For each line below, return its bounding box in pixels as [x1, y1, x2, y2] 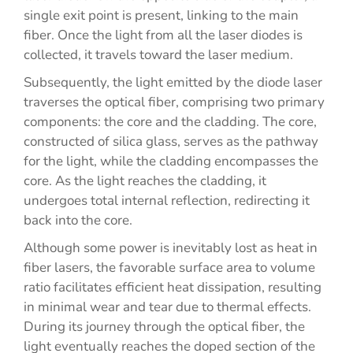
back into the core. [24, 211, 132, 229]
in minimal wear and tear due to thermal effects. [24, 298, 311, 316]
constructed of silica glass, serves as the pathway [24, 132, 318, 150]
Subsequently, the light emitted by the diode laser [24, 73, 322, 91]
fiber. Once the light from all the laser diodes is [24, 26, 303, 44]
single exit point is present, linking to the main [24, 6, 299, 24]
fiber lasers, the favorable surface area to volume [24, 258, 315, 277]
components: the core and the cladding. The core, [24, 113, 317, 131]
